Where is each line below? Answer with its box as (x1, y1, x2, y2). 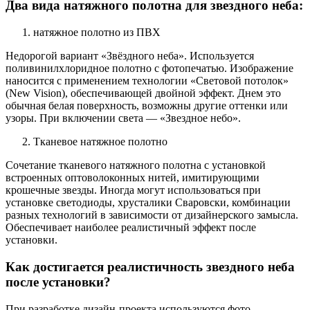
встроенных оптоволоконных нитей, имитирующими (6, 172, 259, 184)
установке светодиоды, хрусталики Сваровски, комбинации (6, 197, 291, 209)
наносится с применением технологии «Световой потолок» (6, 75, 289, 87)
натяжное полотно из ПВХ (33, 26, 161, 39)
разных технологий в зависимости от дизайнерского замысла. (6, 209, 298, 221)
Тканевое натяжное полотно (33, 136, 167, 148)
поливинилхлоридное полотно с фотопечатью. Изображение (6, 62, 293, 75)
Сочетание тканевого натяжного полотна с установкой (6, 159, 266, 172)
